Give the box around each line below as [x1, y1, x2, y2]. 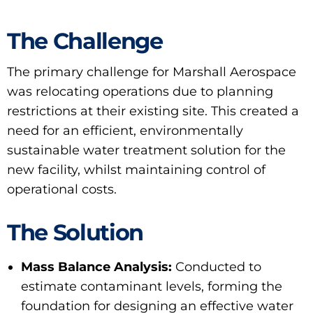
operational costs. [7, 182, 117, 198]
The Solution [7, 219, 144, 247]
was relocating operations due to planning [7, 84, 273, 100]
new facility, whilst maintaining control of [7, 162, 265, 178]
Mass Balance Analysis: [21, 259, 172, 275]
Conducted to [172, 259, 261, 275]
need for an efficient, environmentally [7, 123, 243, 139]
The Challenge [7, 27, 163, 55]
